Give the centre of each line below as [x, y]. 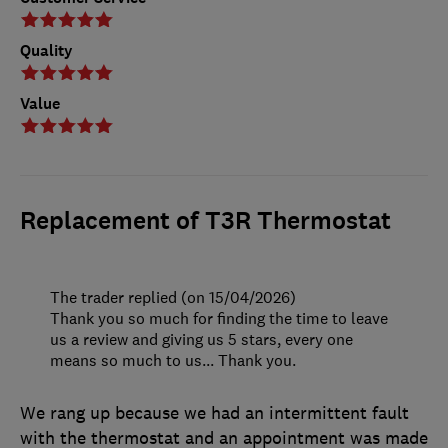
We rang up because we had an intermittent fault [214, 412]
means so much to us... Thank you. [173, 359]
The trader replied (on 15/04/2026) [173, 296]
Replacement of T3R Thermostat [205, 220]
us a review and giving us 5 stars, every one [201, 338]
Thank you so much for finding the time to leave [219, 317]
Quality [46, 50]
